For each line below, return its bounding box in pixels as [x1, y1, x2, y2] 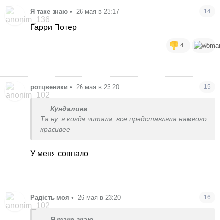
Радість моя [30, 193, 70, 201]
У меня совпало [30, 149, 89, 158]
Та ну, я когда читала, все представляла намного [40, 115, 207, 123]
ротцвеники [30, 83, 68, 91]
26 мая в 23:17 [76, 8, 120, 16]
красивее [40, 126, 71, 134]
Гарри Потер [30, 23, 77, 32]
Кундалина [50, 105, 88, 113]
